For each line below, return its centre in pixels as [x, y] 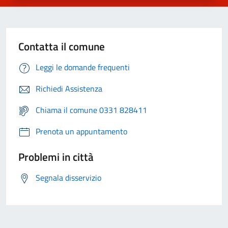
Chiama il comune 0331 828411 [91, 110]
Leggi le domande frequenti [83, 67]
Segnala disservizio [68, 178]
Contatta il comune [62, 47]
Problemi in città [56, 157]
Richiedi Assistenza [69, 89]
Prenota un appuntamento [81, 132]
